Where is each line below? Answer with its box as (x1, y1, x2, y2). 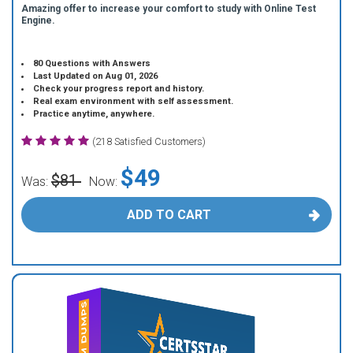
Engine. (21, 15, 55, 26)
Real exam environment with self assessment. (33, 96, 234, 106)
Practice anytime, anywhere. (33, 109, 155, 119)
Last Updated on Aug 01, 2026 (33, 71, 158, 81)
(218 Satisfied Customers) (92, 136, 206, 147)
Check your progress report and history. (33, 84, 205, 94)
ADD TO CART (126, 207, 211, 222)
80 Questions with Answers (33, 58, 151, 69)
